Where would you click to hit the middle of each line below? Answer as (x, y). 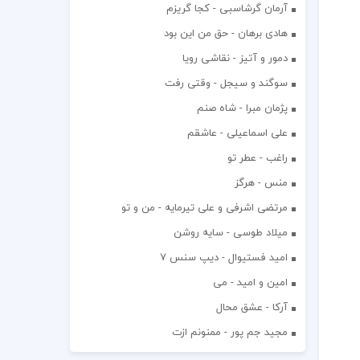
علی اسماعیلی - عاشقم (237, 133)
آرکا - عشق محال (252, 307)
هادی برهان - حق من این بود (225, 33)
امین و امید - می (250, 282)
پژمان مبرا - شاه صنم (242, 108)
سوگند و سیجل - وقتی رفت (226, 83)
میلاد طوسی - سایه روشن (230, 232)
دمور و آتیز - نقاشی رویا (235, 58)
